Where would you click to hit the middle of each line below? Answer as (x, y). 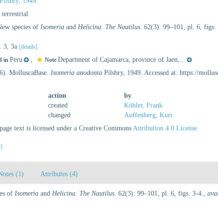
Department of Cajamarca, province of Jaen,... (122, 60)
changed (60, 115)
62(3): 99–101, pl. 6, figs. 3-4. (160, 193)
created (58, 105)
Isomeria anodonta (77, 73)
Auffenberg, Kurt (148, 115)
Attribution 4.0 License (165, 128)
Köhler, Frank (143, 105)
